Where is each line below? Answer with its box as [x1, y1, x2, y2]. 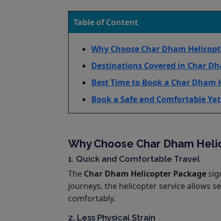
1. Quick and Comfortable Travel [68, 153, 200, 164]
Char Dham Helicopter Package [84, 168, 206, 179]
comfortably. [68, 192, 115, 204]
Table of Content [74, 16, 138, 28]
